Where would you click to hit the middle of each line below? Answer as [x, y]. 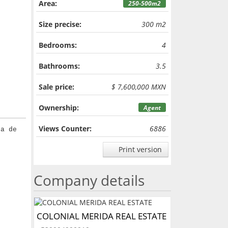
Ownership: [59, 108]
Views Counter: [65, 129]
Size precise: [60, 24]
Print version [139, 149]
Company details [89, 180]
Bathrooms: [59, 66]
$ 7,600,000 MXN [138, 87]
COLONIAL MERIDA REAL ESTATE [101, 216]
